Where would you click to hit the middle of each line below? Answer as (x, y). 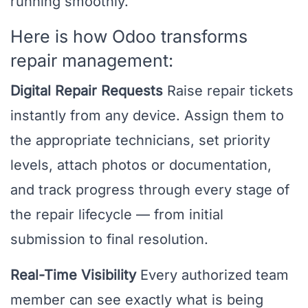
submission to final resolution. (109, 240)
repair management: (92, 61)
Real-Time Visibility (73, 275)
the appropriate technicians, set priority (140, 141)
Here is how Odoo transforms (129, 37)
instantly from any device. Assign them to (147, 116)
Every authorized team (212, 275)
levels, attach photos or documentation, (141, 165)
